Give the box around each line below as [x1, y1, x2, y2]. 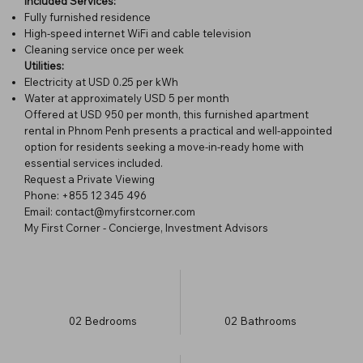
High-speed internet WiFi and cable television [24, 26, 251, 40]
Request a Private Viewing [24, 172, 155, 186]
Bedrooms [85, 314, 137, 327]
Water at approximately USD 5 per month [24, 91, 229, 105]
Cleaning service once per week [24, 42, 184, 56]
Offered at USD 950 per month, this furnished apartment [24, 107, 309, 121]
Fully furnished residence [24, 10, 151, 23]
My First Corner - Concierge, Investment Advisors [24, 220, 268, 234]
